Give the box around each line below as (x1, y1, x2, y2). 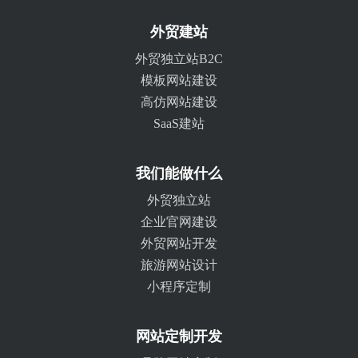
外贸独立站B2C (135, 52, 223, 66)
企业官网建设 (141, 215, 217, 229)
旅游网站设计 (141, 258, 217, 272)
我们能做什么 (136, 165, 222, 181)
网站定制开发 (136, 328, 222, 344)
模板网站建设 (141, 74, 217, 87)
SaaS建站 (153, 117, 205, 130)
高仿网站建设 (141, 95, 217, 109)
